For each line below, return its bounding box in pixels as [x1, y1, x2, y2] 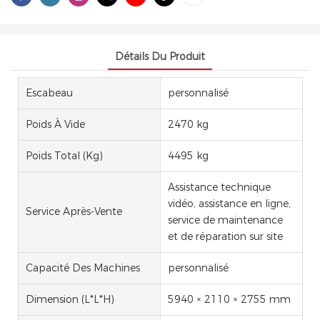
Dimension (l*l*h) [26, 292, 114, 306]
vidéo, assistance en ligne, [167, 196, 291, 210]
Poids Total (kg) [26, 149, 103, 162]
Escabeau [26, 86, 73, 99]
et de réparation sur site [167, 229, 283, 243]
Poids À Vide [26, 117, 85, 131]
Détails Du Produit [115, 49, 205, 63]
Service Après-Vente [26, 205, 122, 219]
